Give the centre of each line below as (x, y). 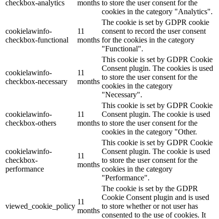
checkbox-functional (37, 40)
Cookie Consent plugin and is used (155, 197)
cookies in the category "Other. (149, 132)
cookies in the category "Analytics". (157, 12)
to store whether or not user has (150, 206)
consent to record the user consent (154, 31)
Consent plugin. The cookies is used (157, 68)
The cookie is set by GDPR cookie (155, 22)
